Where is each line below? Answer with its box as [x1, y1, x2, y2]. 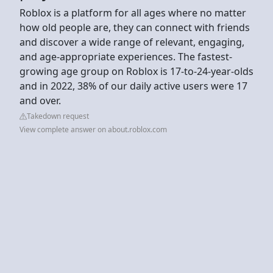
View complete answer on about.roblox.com [19, 124, 167, 135]
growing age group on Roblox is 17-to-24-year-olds [19, 64, 253, 78]
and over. [19, 93, 61, 107]
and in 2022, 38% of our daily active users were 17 [19, 79, 247, 93]
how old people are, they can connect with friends [19, 20, 250, 34]
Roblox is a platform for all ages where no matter [19, 5, 246, 19]
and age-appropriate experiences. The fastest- [19, 49, 232, 63]
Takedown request [27, 110, 89, 121]
